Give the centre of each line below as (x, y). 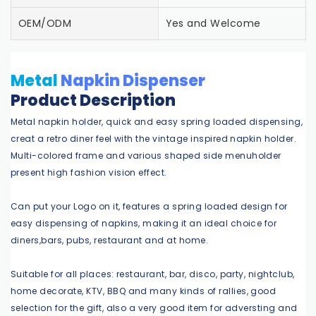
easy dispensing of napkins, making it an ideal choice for (144, 224)
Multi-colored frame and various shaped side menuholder (146, 156)
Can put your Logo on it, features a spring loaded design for (149, 207)
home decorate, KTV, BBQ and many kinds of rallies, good (144, 291)
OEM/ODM (45, 23)
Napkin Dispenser (133, 80)
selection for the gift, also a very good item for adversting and (154, 308)
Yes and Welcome (213, 23)
